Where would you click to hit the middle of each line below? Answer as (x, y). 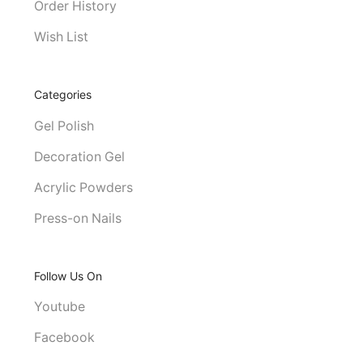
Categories (63, 95)
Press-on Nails (77, 218)
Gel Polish (64, 126)
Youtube (59, 307)
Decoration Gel (79, 156)
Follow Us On (68, 275)
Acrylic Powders (83, 187)
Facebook (64, 338)
